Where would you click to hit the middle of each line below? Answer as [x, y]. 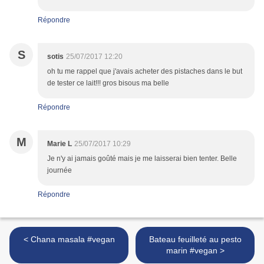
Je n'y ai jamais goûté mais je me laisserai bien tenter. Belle [142, 159]
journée [60, 171]
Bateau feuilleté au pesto [195, 240]
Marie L [60, 144]
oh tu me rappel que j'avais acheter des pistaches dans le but [145, 72]
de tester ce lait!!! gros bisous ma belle [108, 83]
